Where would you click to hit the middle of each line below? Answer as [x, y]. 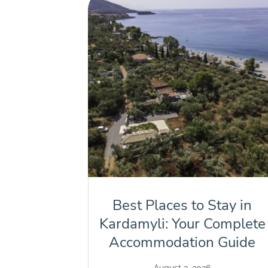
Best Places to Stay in [182, 205]
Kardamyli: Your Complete [182, 224]
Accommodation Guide [182, 243]
